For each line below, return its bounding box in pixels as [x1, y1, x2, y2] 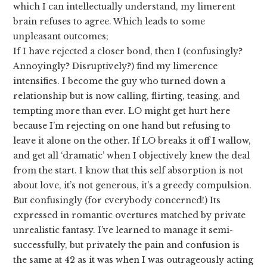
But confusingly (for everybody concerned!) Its [13, 195, 221, 206]
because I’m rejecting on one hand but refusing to [13, 120, 231, 132]
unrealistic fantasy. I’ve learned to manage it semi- [13, 225, 234, 236]
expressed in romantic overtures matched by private [13, 210, 246, 221]
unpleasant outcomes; [13, 31, 109, 42]
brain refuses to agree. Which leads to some [13, 16, 206, 27]
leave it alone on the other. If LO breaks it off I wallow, [13, 135, 252, 147]
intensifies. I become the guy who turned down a [13, 76, 226, 87]
